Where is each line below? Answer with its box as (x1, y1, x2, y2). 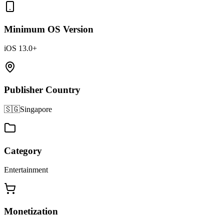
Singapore (20, 104, 52, 113)
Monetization (4, 206, 58, 216)
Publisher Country (4, 84, 80, 95)
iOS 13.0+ (4, 44, 37, 53)
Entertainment (4, 165, 48, 174)
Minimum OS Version (4, 23, 93, 34)
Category (4, 145, 42, 156)
